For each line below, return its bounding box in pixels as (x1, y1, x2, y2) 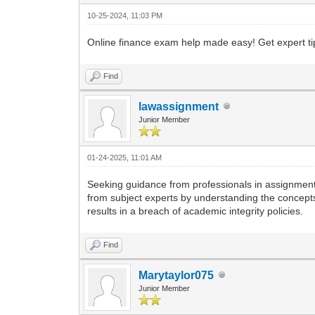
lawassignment (139, 100, 219, 112)
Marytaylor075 (139, 269, 214, 281)
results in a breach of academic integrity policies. (87, 205, 304, 217)
